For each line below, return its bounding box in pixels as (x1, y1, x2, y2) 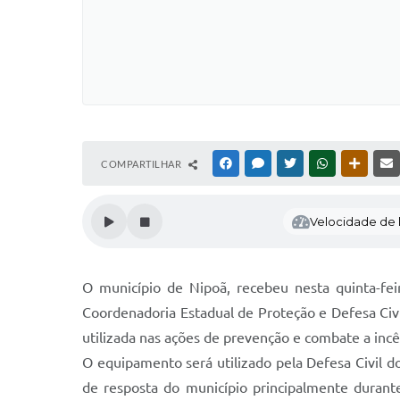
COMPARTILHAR (101, 158, 184, 170)
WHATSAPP (331, 158, 383, 169)
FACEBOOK (235, 158, 287, 169)
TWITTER (299, 158, 341, 169)
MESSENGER (267, 158, 323, 169)
